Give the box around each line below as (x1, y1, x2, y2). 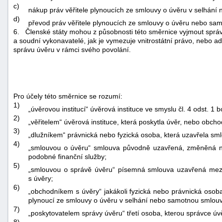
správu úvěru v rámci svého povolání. (13, 45, 131, 54)
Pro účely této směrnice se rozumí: (13, 92, 122, 100)
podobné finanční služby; (28, 152, 107, 161)
